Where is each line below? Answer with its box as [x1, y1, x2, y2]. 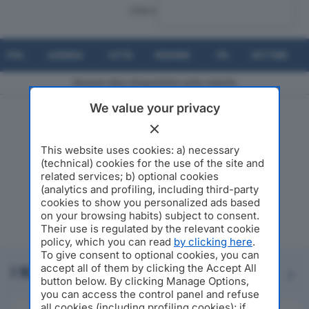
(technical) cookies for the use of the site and [41, 156, 264, 170]
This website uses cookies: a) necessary [41, 143, 239, 157]
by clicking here [174, 235, 252, 248]
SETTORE [251, 50, 288, 61]
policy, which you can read [41, 235, 174, 248]
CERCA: [129, 6, 157, 17]
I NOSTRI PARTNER [11, 263, 137, 282]
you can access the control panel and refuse [41, 287, 259, 301]
